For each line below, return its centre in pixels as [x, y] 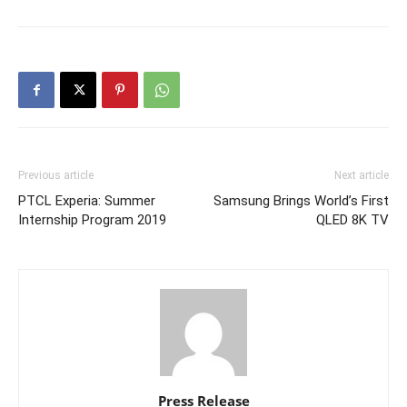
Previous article [56, 176]
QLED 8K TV [352, 220]
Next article [362, 176]
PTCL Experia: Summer [87, 201]
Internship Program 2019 [92, 220]
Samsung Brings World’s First [301, 201]
